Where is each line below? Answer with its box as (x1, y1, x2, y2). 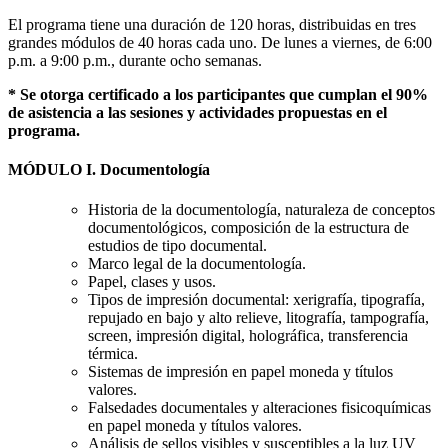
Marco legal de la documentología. (88, 254, 306, 272)
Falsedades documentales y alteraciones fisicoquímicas (88, 398, 431, 416)
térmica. (88, 344, 138, 362)
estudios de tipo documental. (88, 236, 267, 254)
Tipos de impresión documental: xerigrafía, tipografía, (88, 290, 425, 308)
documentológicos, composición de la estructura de (88, 218, 409, 236)
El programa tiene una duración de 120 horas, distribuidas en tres (8, 16, 416, 34)
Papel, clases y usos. (88, 272, 216, 290)
